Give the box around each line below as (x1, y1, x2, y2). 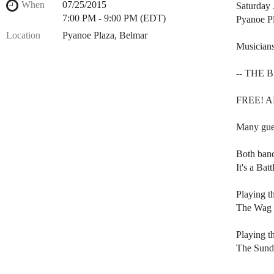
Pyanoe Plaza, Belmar (62, 30, 147, 40)
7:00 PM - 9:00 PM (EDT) (62, 13, 166, 23)
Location (6, 30, 40, 40)
